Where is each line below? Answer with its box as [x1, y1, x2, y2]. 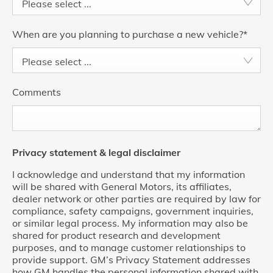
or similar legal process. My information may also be [12, 217, 248, 229]
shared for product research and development [12, 229, 221, 241]
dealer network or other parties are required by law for [12, 193, 261, 205]
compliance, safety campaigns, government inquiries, [12, 205, 253, 217]
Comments [12, 86, 61, 98]
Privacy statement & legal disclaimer [12, 146, 180, 158]
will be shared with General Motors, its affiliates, [12, 180, 232, 193]
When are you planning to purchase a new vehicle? [12, 28, 243, 40]
